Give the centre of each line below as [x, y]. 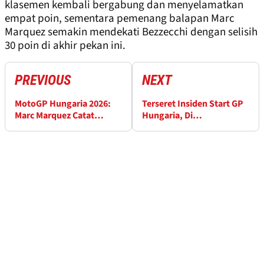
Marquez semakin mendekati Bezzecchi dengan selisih [131, 32]
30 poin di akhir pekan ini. [65, 46]
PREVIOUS [43, 80]
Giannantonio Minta [182, 128]
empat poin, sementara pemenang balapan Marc [120, 19]
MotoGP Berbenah [179, 139]
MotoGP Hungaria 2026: [63, 104]
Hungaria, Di [167, 116]
